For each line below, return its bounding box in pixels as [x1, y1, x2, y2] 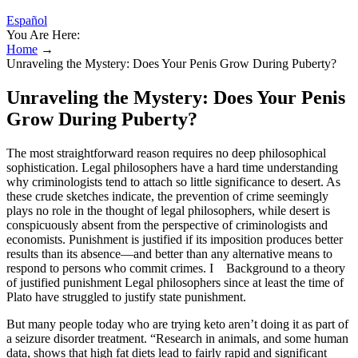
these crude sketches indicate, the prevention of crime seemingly [6, 189, 328, 203]
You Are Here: [6, 28, 80, 42]
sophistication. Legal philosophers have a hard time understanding [6, 160, 338, 174]
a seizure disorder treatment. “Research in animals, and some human [6, 331, 348, 345]
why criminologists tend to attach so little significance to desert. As [6, 174, 340, 189]
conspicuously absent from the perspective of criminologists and [6, 217, 328, 232]
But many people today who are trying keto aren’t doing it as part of [6, 316, 348, 331]
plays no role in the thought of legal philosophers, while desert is [6, 203, 330, 217]
